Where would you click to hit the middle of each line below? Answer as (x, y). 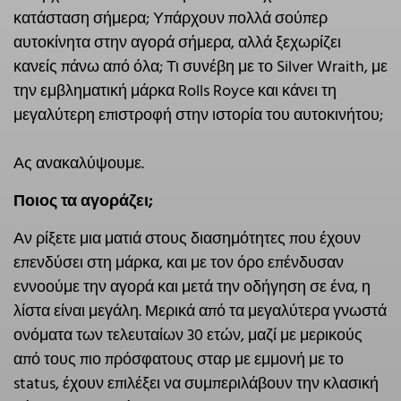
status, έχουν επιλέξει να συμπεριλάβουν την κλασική (196, 384)
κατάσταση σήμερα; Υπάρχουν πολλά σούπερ (171, 19)
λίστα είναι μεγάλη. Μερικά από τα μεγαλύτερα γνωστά (200, 311)
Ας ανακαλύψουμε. (79, 164)
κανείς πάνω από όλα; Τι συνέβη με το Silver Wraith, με (200, 67)
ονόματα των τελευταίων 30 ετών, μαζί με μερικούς (188, 336)
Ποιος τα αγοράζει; (83, 201)
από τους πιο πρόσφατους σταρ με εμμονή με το (179, 360)
